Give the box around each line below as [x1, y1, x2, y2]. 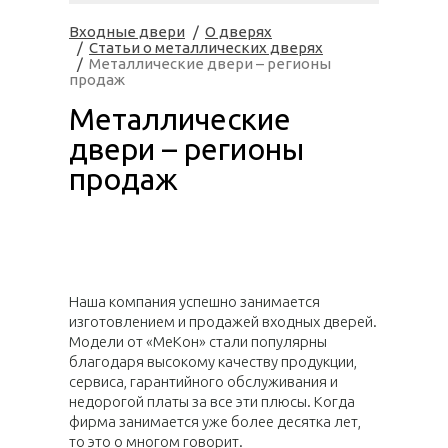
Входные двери [69, 23, 185, 40]
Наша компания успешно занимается [69, 293, 320, 310]
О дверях [205, 23, 272, 40]
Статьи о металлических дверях [89, 39, 323, 56]
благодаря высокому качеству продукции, [69, 353, 357, 370]
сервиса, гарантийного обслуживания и [69, 373, 338, 390]
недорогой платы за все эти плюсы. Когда [69, 393, 355, 410]
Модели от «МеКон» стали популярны [69, 333, 327, 350]
